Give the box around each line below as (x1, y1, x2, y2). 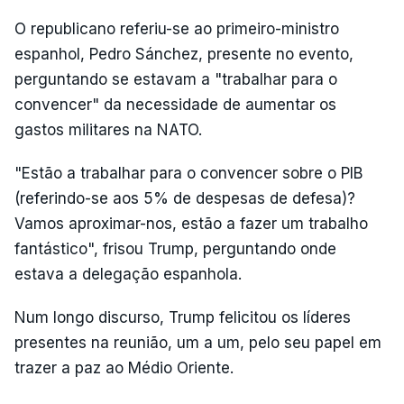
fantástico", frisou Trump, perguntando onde (14, 239, 336, 258)
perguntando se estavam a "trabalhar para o (14, 69, 337, 88)
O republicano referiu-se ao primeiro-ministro (14, 19, 339, 38)
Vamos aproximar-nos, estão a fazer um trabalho (14, 214, 368, 233)
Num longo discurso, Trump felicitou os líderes (14, 308, 351, 326)
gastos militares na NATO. (14, 120, 202, 139)
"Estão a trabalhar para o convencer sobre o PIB (14, 163, 363, 182)
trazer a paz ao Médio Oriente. (14, 358, 234, 377)
